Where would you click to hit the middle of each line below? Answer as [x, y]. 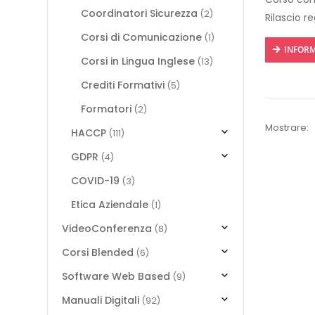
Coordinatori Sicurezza [139, 13]
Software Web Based [116, 276]
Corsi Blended [98, 252]
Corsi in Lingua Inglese [137, 61]
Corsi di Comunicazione [141, 37]
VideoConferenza [107, 229]
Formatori [106, 109]
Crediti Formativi [122, 85]
